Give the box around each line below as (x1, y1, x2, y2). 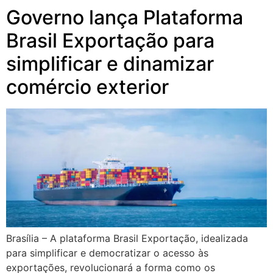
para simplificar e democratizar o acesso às (6, 247, 208, 260)
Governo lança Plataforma (6, 5, 243, 29)
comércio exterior (6, 74, 169, 99)
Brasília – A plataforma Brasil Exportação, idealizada (6, 232, 248, 245)
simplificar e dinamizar (6, 51, 214, 76)
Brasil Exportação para (6, 28, 214, 52)
